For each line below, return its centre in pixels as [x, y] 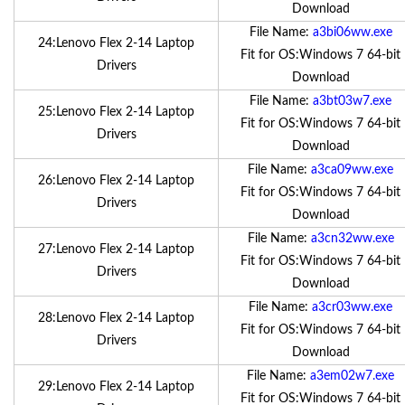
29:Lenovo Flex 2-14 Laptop [116, 387]
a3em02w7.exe [352, 376]
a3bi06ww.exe [352, 33]
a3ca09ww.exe [352, 170]
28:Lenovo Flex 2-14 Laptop [116, 318]
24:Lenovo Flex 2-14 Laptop [116, 43]
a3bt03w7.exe [352, 101]
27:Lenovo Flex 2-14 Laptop [116, 250]
